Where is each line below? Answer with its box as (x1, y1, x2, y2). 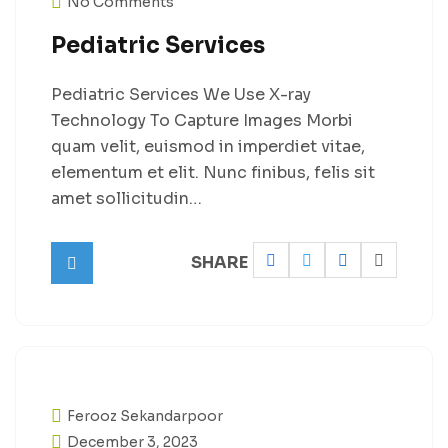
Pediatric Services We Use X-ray (51, 84, 311, 105)
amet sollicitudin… (51, 188, 202, 209)
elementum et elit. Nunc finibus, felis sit (51, 162, 375, 183)
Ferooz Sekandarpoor (67, 407, 223, 425)
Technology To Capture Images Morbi (51, 110, 353, 131)
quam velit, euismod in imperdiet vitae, (51, 136, 365, 157)
